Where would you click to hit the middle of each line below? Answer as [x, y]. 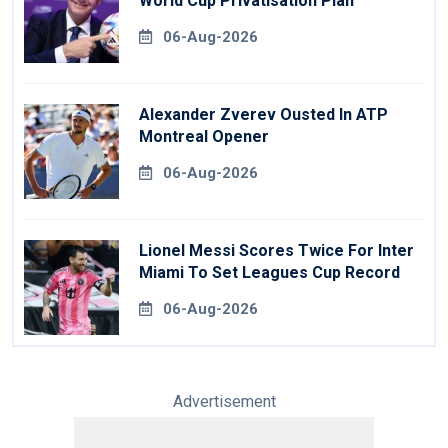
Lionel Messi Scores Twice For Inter [276, 251]
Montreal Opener [204, 137]
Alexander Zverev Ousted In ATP [263, 115]
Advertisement [224, 402]
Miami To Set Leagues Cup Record [269, 273]
